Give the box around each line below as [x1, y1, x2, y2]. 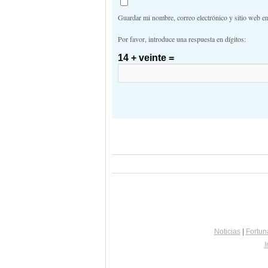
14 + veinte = [118, 53, 174, 63]
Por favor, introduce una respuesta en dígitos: [118, 34, 246, 44]
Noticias [214, 227, 240, 236]
